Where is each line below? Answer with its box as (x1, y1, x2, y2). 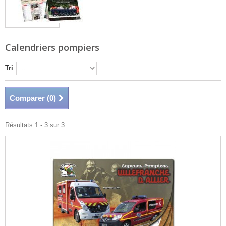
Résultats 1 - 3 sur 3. (5, 121, 67, 129)
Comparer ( (10, 94, 49, 102)
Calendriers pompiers (5, 41, 102, 53)
